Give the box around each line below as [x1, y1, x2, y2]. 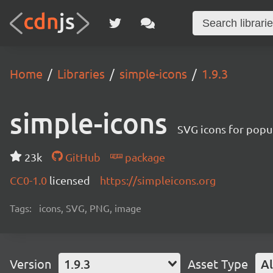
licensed [49, 174, 90, 186]
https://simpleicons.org [100, 174, 216, 186]
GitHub [62, 151, 101, 163]
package [122, 151, 165, 163]
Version [10, 256, 51, 271]
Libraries [57, 66, 105, 81]
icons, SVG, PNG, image [39, 202, 141, 214]
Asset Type [188, 256, 248, 271]
